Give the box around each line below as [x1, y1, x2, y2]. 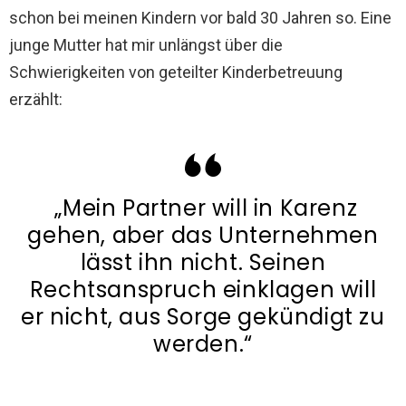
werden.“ [153, 329, 253, 360]
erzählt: [9, 90, 63, 110]
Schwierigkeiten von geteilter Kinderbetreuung [9, 63, 343, 82]
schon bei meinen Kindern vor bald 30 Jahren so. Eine [9, 8, 391, 28]
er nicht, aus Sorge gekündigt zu [21, 302, 385, 333]
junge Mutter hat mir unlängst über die [9, 35, 283, 55]
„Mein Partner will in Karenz [48, 193, 358, 224]
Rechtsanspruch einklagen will [29, 275, 377, 305]
